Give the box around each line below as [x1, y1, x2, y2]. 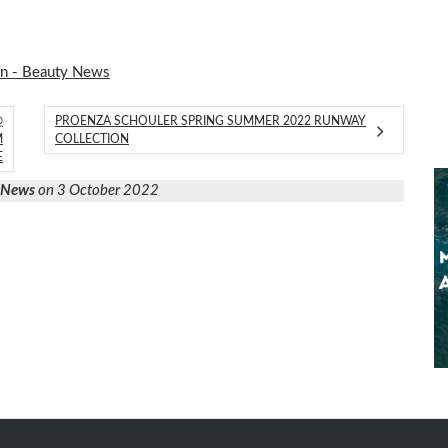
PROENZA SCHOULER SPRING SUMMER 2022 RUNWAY [55, 115, 366, 128]
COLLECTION [55, 133, 129, 146]
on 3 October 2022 [35, 183, 159, 199]
